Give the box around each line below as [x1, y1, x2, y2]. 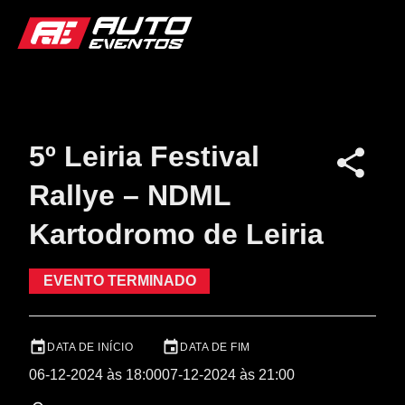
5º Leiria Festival [29, 140, 259, 173]
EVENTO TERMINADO [42, 273, 196, 288]
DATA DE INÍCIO [47, 340, 133, 353]
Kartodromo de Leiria [29, 218, 324, 250]
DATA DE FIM [180, 340, 250, 353]
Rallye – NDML [29, 179, 231, 212]
